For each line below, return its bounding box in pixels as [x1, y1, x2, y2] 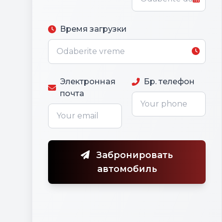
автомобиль [97, 164, 157, 174]
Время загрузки [60, 24, 127, 34]
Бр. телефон [144, 77, 195, 86]
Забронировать [94, 150, 173, 161]
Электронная [60, 77, 115, 86]
